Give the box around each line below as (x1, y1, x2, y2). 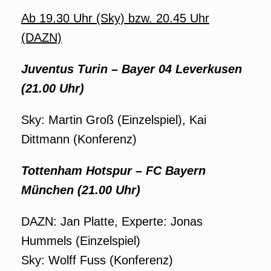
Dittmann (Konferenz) (21, 132, 137, 146)
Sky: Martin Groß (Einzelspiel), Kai (21, 113, 206, 126)
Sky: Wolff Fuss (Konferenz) (21, 253, 173, 267)
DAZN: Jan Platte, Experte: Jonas (21, 215, 203, 228)
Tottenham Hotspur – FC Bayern (21, 164, 206, 177)
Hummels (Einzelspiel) (21, 234, 140, 247)
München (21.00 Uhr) (21, 183, 140, 197)
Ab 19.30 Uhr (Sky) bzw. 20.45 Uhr (21, 11, 209, 25)
